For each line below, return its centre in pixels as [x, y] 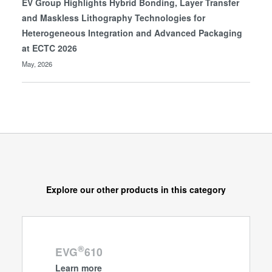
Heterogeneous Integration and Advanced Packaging [132, 33]
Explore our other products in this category [136, 189]
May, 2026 [37, 64]
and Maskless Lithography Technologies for [114, 18]
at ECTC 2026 [50, 48]
